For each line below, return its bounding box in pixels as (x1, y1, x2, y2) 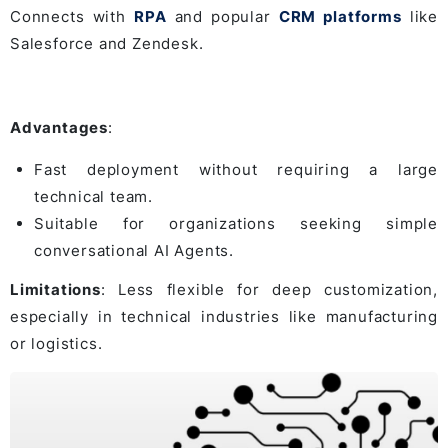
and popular (166, 7, 279, 27)
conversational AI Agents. (34, 241, 235, 261)
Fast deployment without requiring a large (34, 160, 438, 180)
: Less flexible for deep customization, (100, 280, 438, 300)
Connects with (10, 7, 134, 27)
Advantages (10, 118, 108, 138)
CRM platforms (278, 7, 402, 27)
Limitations (10, 280, 101, 300)
